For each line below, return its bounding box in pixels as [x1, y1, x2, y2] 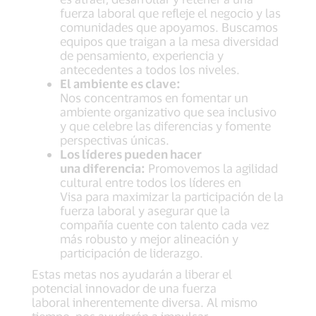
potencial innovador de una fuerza [32, 281, 217, 296]
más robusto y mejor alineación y [60, 231, 238, 246]
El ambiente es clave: [60, 76, 181, 91]
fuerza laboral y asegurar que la [60, 203, 230, 218]
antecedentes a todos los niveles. [60, 62, 240, 77]
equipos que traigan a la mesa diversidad [60, 34, 279, 49]
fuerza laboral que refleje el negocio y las [60, 6, 281, 20]
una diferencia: [60, 161, 145, 176]
